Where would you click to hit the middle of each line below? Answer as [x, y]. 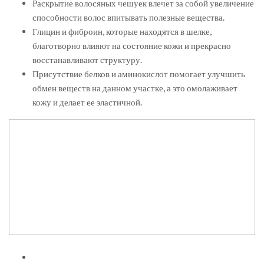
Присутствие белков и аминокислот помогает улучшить [139, 74]
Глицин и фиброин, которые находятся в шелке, [122, 32]
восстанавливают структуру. [87, 60]
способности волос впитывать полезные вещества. [128, 17]
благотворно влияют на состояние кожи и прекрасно [132, 46]
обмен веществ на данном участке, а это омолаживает [135, 88]
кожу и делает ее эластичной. [87, 102]
